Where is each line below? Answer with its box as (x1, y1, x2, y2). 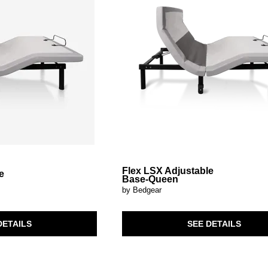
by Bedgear (122, 185, 162, 195)
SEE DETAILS (187, 218, 241, 229)
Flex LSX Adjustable (122, 166, 214, 176)
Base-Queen (122, 174, 179, 185)
